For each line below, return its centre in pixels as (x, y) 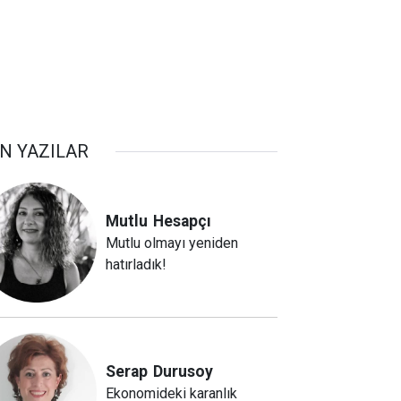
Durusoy (183, 371)
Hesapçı (183, 222)
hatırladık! (137, 265)
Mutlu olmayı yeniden (172, 243)
